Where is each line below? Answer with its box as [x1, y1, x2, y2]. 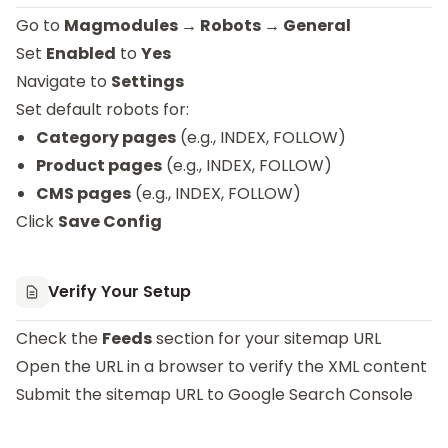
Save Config [58, 210, 162, 233]
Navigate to [16, 70, 111, 93]
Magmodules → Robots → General [64, 14, 351, 37]
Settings [111, 70, 184, 93]
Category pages [36, 126, 176, 149]
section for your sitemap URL [152, 327, 381, 350]
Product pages [36, 154, 162, 177]
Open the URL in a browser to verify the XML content [16, 355, 427, 378]
